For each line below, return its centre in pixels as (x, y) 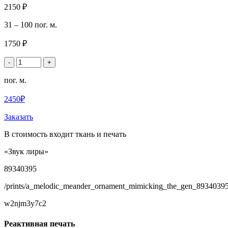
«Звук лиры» (26, 152)
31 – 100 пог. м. (31, 25)
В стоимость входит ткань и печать (65, 134)
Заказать (19, 117)
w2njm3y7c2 (25, 204)
